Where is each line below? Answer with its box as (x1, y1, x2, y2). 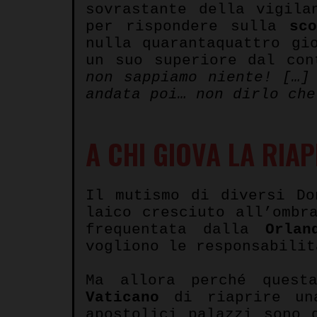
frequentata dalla (86, 221, 250, 238)
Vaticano (86, 289, 159, 306)
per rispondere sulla (86, 18, 289, 35)
